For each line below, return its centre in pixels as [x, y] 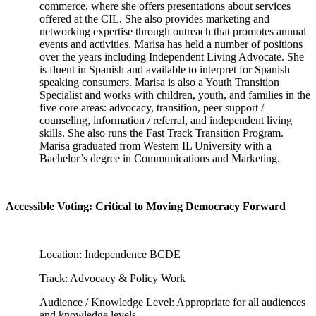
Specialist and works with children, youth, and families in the [175, 95]
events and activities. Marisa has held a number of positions [171, 44]
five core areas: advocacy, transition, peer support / [152, 108]
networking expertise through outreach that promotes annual [173, 31]
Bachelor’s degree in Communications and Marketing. [160, 158]
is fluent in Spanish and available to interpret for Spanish [165, 69]
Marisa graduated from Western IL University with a [156, 146]
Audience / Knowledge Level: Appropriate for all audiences [172, 302]
